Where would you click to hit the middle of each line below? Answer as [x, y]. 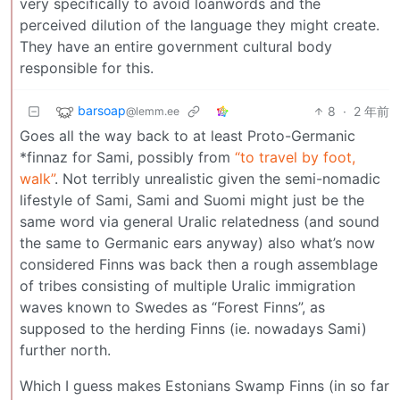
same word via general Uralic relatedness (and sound [200, 221]
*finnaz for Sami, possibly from [127, 157]
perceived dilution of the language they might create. [200, 25]
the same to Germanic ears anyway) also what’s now [197, 242]
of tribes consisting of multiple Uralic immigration [187, 285]
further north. [65, 350]
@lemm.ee [153, 111]
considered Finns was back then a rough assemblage [199, 264]
